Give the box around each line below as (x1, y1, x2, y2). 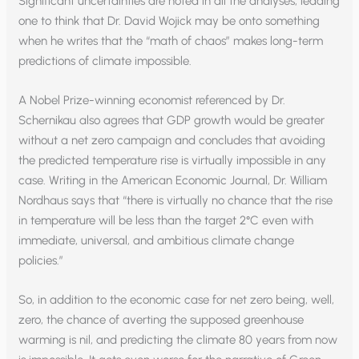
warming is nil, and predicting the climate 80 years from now (18, 332, 338, 347)
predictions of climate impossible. (18, 53, 192, 68)
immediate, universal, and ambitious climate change (18, 232, 295, 248)
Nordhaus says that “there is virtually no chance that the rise (18, 192, 333, 208)
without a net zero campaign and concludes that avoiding (18, 132, 326, 147)
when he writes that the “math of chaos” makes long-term (18, 33, 324, 48)
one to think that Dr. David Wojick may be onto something (18, 13, 321, 28)
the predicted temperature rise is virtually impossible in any (18, 152, 327, 167)
